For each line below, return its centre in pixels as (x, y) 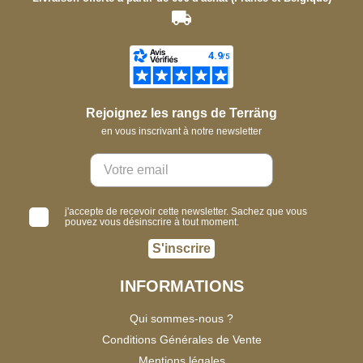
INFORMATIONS (181, 286)
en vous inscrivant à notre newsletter (181, 132)
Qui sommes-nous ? (181, 319)
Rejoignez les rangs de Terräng (181, 113)
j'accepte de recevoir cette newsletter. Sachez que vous (186, 211)
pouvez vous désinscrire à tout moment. (152, 222)
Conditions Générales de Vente (181, 340)
